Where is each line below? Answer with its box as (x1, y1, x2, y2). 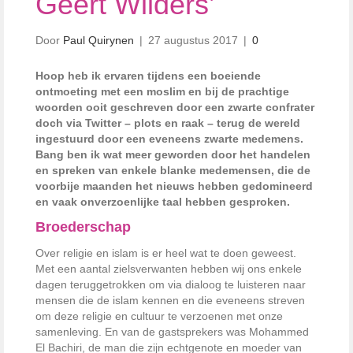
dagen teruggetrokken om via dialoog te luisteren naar (35, 278, 306, 291)
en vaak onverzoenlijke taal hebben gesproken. (35, 195, 290, 208)
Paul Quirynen (63, 34, 134, 46)
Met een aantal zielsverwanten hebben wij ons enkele (35, 262, 302, 275)
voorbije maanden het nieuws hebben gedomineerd (35, 180, 313, 192)
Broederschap (35, 219, 131, 235)
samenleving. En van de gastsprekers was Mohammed (35, 325, 309, 338)
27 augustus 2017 (148, 34, 238, 46)
